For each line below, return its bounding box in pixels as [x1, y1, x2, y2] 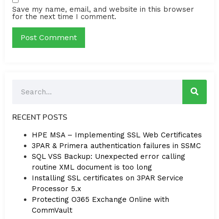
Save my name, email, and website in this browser [12, 4, 194, 14]
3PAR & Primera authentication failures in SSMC [32, 141, 201, 150]
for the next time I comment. [12, 12, 116, 21]
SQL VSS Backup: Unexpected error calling [32, 152, 185, 161]
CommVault [32, 205, 72, 215]
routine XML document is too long [32, 162, 152, 172]
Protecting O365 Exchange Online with [32, 195, 169, 204]
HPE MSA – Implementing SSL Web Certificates [32, 130, 202, 139]
